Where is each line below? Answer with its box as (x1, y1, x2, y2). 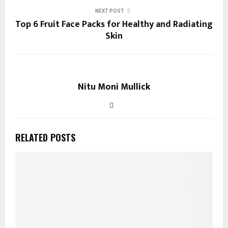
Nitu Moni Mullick (78, 79, 150, 95)
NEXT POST (95, 8, 124, 14)
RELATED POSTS (15, 130, 75, 144)
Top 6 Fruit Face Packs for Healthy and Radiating (15, 16, 213, 32)
